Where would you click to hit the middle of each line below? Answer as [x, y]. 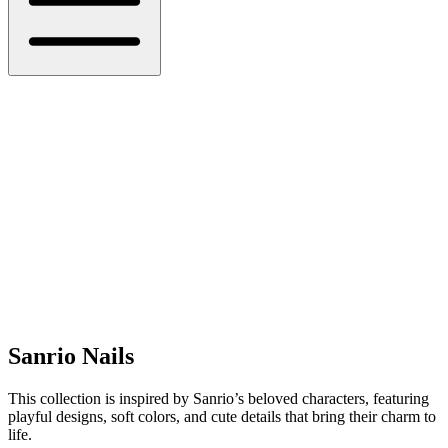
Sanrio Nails [71, 355]
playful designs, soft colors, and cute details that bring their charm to [222, 416]
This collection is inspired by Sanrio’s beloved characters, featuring [218, 398]
